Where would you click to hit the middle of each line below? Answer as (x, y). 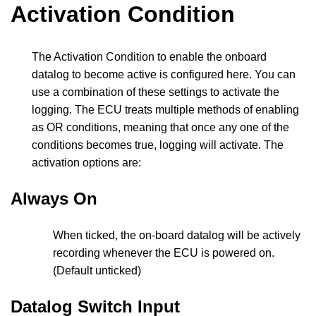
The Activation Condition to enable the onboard (149, 56)
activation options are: (86, 162)
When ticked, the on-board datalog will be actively (177, 235)
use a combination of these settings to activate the (156, 92)
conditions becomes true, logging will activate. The (158, 145)
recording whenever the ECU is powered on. (164, 253)
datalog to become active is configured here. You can (164, 74)
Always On (54, 198)
